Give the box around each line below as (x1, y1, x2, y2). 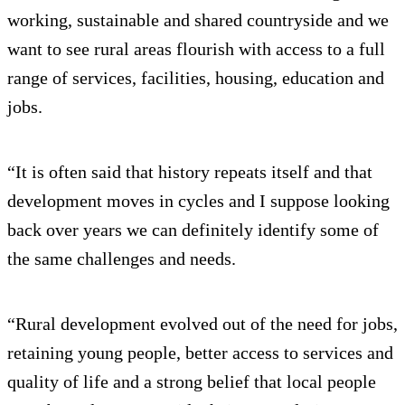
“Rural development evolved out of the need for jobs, (7, 313, 398, 334)
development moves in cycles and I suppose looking (7, 190, 390, 211)
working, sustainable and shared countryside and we (7, 9, 389, 30)
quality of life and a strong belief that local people (7, 371, 376, 391)
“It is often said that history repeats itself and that (7, 161, 372, 182)
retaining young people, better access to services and (7, 342, 393, 363)
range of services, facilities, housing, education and (7, 67, 384, 88)
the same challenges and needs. (7, 248, 236, 268)
